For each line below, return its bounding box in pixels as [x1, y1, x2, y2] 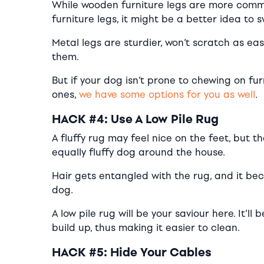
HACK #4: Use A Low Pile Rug [52, 111, 219, 126]
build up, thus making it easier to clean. [52, 222, 240, 233]
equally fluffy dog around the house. [52, 146, 225, 158]
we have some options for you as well [79, 88, 255, 100]
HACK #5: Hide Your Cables [52, 245, 212, 259]
